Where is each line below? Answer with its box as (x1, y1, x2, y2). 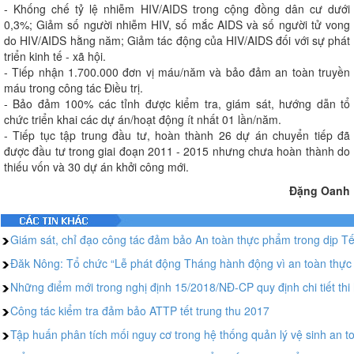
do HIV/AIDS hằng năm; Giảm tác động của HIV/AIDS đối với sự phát (4, 32, 350, 48)
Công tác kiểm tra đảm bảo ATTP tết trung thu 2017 (10, 302, 269, 318)
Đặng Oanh (289, 183, 350, 198)
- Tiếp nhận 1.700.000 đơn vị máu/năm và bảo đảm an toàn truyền (4, 64, 350, 80)
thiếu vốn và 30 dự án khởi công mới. (4, 159, 189, 175)
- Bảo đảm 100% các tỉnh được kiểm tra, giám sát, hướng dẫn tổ (4, 96, 350, 111)
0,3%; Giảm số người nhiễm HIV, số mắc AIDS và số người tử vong (4, 17, 350, 32)
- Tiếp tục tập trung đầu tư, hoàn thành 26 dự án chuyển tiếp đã (4, 127, 350, 143)
